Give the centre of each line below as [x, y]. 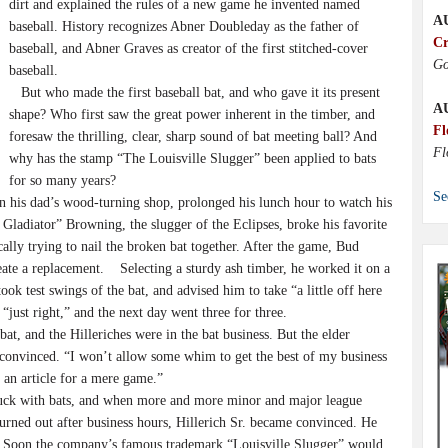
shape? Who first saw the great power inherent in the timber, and [192, 114]
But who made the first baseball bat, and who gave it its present [194, 92]
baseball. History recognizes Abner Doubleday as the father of [184, 26]
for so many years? [62, 180]
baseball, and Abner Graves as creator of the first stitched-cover [188, 48]
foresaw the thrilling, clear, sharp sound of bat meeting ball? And [193, 136]
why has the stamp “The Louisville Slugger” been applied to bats [192, 158]
